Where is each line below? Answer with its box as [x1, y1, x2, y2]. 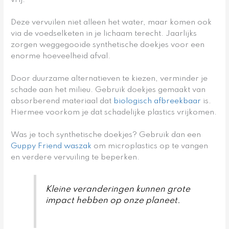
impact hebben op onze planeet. [45, 196, 181, 205]
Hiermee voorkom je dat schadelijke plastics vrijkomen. [11, 108, 217, 117]
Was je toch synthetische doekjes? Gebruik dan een [11, 130, 201, 139]
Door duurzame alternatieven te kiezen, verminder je [11, 75, 208, 83]
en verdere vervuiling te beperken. [11, 153, 140, 162]
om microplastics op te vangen [91, 142, 209, 150]
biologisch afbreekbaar [113, 97, 201, 106]
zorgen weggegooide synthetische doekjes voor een [11, 41, 205, 50]
